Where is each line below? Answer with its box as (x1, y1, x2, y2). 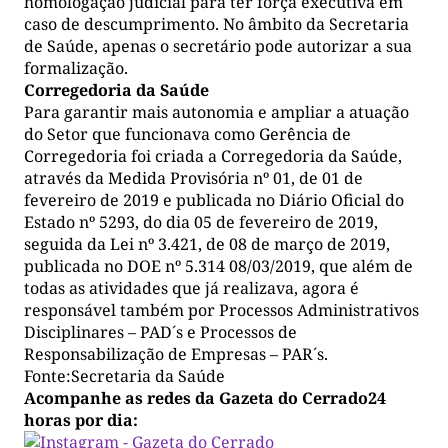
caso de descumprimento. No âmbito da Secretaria (24, 13, 409, 36)
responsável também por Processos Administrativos (24, 299, 419, 322)
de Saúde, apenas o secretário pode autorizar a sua (24, 35, 412, 58)
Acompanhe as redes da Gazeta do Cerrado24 (24, 387, 386, 410)
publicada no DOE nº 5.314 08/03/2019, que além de (24, 255, 413, 278)
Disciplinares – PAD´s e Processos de (24, 321, 297, 344)
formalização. (24, 57, 128, 80)
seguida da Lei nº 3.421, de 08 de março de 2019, (24, 233, 390, 256)
